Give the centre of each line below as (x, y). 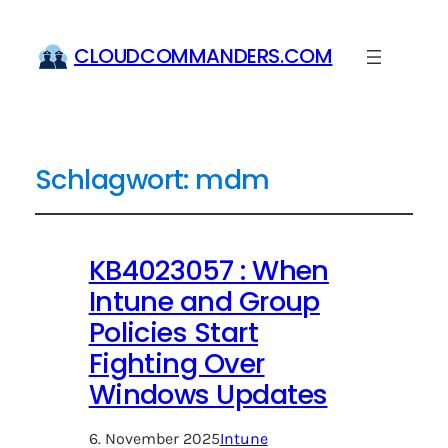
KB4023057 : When (208, 271)
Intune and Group (204, 302)
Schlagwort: (115, 179)
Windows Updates (208, 395)
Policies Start (173, 333)
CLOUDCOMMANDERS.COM (203, 56)
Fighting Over (176, 364)
